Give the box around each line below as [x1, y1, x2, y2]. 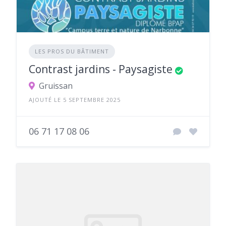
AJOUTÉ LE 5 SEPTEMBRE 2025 [29, 96, 121, 104]
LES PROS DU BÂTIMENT [35, 47, 109, 55]
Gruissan [39, 80, 73, 92]
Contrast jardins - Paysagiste [29, 62, 173, 77]
